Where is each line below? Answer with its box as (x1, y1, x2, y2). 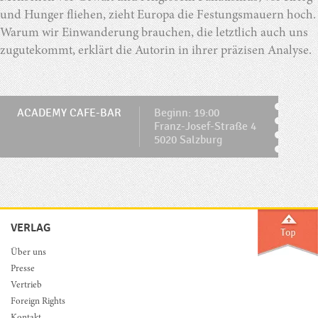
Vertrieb (11, 280, 42, 290)
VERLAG (11, 221, 50, 236)
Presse (11, 265, 35, 275)
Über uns (11, 248, 46, 258)
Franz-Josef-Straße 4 (154, 120, 256, 134)
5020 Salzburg (154, 133, 222, 148)
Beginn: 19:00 (154, 106, 219, 121)
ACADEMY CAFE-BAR (17, 106, 121, 121)
